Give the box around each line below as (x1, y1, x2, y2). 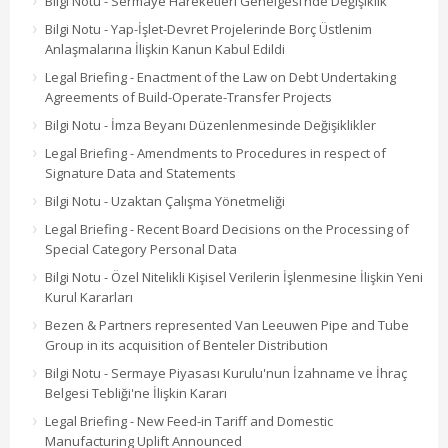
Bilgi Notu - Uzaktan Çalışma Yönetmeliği (45, 192, 285, 211)
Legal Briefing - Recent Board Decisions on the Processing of (45, 220, 409, 239)
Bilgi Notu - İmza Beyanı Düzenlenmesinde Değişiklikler (45, 116, 376, 135)
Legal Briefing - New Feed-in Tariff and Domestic (45, 412, 333, 431)
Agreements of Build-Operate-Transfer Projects (45, 88, 332, 107)
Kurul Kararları (45, 288, 133, 307)
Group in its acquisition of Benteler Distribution (45, 336, 328, 355)
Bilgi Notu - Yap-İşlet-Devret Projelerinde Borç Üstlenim (45, 20, 372, 39)
